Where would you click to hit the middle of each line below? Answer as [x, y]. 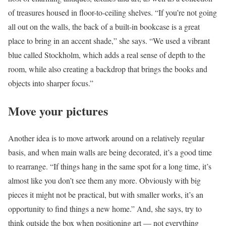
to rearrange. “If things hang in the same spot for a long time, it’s [110, 166]
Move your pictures [58, 110]
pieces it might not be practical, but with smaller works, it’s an [106, 195]
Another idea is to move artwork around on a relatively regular [106, 138]
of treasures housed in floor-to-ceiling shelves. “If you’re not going [112, 12]
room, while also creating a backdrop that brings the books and [108, 69]
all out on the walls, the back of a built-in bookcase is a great [104, 26]
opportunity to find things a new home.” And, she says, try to [105, 209]
